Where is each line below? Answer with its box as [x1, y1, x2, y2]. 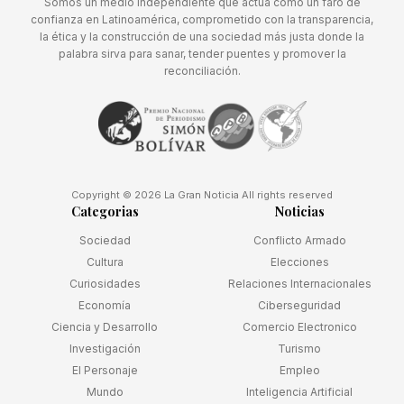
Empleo [279, 363, 320, 377]
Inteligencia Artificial [246, 385, 353, 399]
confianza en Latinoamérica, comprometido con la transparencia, [31, 13, 373, 26]
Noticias [274, 203, 325, 220]
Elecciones [270, 255, 329, 269]
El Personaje [71, 363, 138, 377]
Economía [78, 298, 131, 312]
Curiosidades [69, 277, 141, 290]
